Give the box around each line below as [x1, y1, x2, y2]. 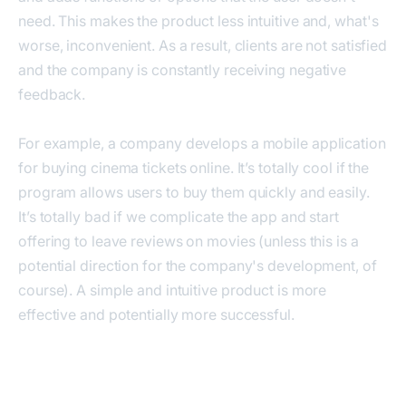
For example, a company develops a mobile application [18, 134, 386, 153]
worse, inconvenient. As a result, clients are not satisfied [18, 36, 388, 55]
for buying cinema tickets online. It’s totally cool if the [18, 159, 370, 178]
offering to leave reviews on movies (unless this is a [18, 232, 359, 251]
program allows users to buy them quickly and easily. [18, 183, 370, 202]
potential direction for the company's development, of [18, 256, 377, 275]
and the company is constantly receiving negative [18, 61, 347, 80]
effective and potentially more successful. [18, 305, 295, 324]
